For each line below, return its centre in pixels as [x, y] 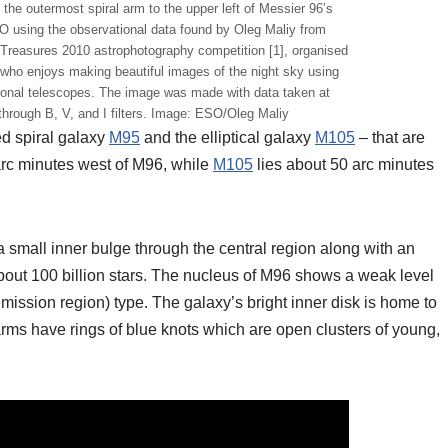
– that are [390, 137]
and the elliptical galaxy [227, 137]
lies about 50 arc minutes [343, 164]
